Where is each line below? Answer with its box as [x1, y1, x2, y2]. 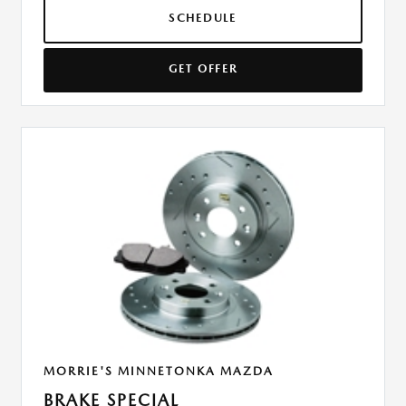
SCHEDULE [169, 11, 237, 25]
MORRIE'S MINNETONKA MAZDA [43, 364, 274, 379]
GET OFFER [168, 62, 238, 76]
